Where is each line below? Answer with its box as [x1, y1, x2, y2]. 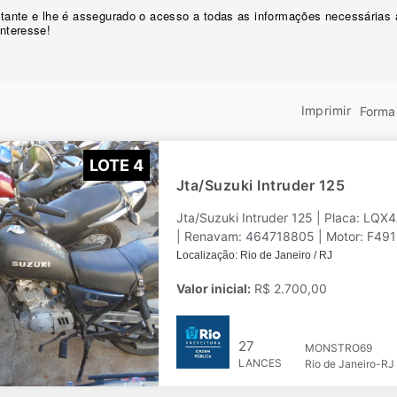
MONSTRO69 [304, 341, 372, 354]
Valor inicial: [176, 281, 251, 296]
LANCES [238, 356, 283, 370]
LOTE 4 [90, 155, 144, 175]
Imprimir [300, 103, 351, 118]
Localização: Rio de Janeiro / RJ [176, 249, 332, 261]
